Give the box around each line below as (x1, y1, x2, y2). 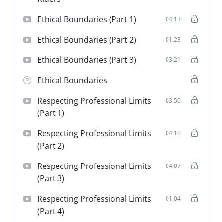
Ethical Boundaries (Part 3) (37, 54, 137, 65)
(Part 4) (37, 205, 65, 217)
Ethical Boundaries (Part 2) (37, 34, 137, 45)
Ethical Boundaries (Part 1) (37, 13, 137, 25)
